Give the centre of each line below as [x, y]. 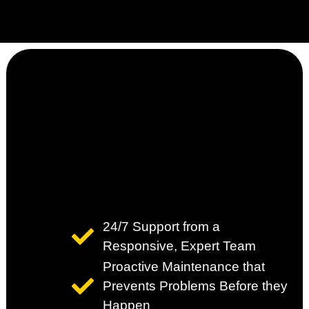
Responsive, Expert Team [179, 246]
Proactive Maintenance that [183, 267]
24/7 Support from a [161, 227]
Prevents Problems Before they [195, 286]
